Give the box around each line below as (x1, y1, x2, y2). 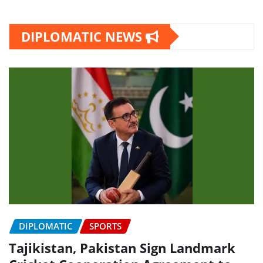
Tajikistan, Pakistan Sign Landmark (9, 238, 235, 257)
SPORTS (89, 220, 122, 232)
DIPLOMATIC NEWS (21, 27, 146, 45)
